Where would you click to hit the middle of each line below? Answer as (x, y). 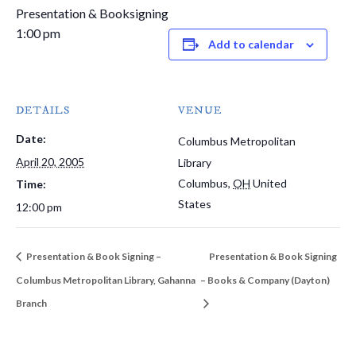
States (195, 204)
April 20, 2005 (50, 162)
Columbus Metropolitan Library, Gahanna (106, 280)
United (270, 184)
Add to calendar (251, 44)
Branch (31, 304)
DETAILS (43, 111)
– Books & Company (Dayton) (265, 280)
